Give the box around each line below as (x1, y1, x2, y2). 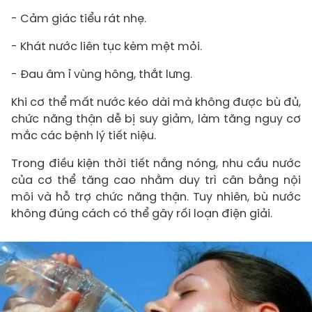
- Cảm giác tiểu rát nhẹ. (11, 10, 146, 26)
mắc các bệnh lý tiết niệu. (11, 127, 156, 143)
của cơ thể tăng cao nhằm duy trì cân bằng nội (11, 172, 301, 188)
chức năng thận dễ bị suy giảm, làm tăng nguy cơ (11, 111, 301, 127)
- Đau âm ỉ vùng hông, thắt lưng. (11, 66, 192, 82)
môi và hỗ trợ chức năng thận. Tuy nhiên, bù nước (11, 189, 301, 205)
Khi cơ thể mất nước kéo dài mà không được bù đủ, (11, 94, 301, 110)
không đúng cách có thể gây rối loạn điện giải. (11, 205, 272, 221)
